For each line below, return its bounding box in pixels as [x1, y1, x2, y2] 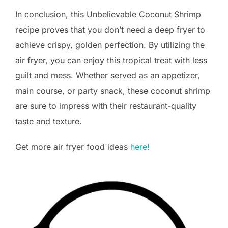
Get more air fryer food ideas [15, 141, 130, 152]
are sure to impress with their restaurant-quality [15, 101, 196, 111]
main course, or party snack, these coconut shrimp [15, 85, 210, 96]
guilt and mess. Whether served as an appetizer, [15, 70, 200, 81]
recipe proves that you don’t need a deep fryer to [15, 24, 205, 35]
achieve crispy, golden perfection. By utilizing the [15, 40, 205, 50]
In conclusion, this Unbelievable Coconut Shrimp [15, 9, 201, 20]
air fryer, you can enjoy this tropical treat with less [15, 55, 207, 66]
